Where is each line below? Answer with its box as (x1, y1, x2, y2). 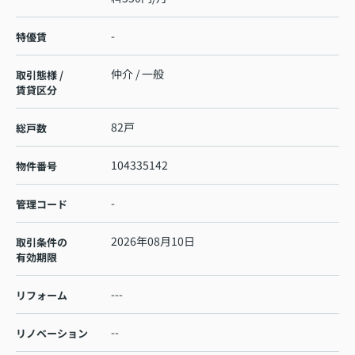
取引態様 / (16, 67, 63, 83)
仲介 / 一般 (111, 66, 164, 82)
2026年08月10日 (111, 233, 195, 250)
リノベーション (16, 326, 88, 342)
